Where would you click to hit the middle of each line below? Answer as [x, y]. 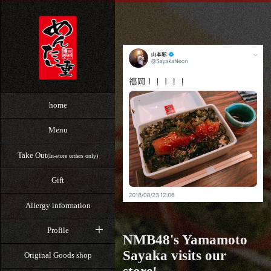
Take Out [32, 155]
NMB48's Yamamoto [185, 240]
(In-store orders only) [73, 155]
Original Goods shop [58, 255]
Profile [58, 230]
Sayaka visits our [174, 256]
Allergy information [58, 205]
